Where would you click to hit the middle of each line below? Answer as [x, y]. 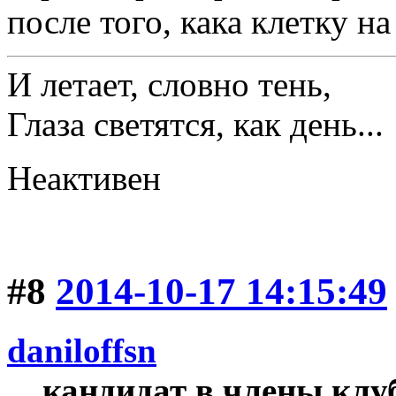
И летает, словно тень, [169, 84]
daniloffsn [82, 350]
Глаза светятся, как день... [195, 124]
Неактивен [84, 178]
